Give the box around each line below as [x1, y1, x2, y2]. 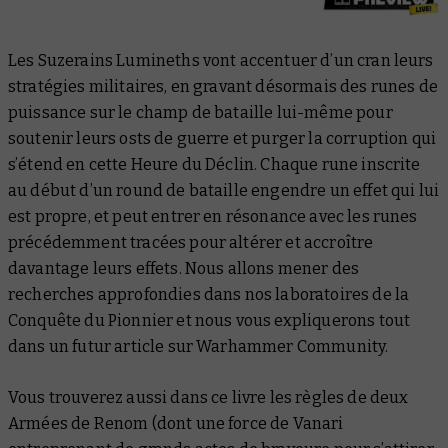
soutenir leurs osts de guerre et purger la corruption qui [8, 129, 437, 149]
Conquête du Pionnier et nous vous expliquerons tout [8, 311, 411, 331]
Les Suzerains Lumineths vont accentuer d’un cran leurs [8, 51, 434, 71]
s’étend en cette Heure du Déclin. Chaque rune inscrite [8, 155, 421, 175]
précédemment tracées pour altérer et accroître [8, 233, 374, 253]
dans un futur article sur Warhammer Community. [8, 337, 392, 357]
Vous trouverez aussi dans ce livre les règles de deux [8, 388, 409, 408]
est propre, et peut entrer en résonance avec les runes [8, 207, 418, 227]
